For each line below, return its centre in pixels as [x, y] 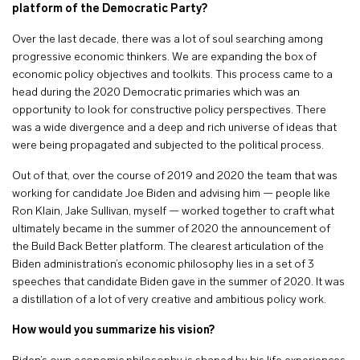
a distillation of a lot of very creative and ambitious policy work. [170, 300]
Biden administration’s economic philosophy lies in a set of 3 [163, 265]
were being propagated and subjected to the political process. [168, 146]
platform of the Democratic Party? [110, 9]
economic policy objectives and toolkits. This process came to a [172, 75]
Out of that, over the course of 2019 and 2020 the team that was [175, 176]
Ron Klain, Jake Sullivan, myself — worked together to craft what [173, 212]
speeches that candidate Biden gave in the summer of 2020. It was [178, 282]
